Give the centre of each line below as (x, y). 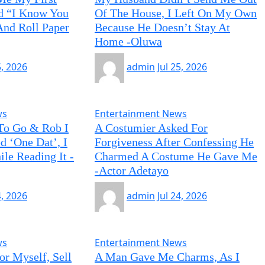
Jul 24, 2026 (182, 196)
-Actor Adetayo (131, 170)
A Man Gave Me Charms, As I (167, 257)
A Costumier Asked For (151, 128)
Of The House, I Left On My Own (175, 13)
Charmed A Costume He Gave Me (176, 156)
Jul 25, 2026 (182, 67)
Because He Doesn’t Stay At (162, 27)
